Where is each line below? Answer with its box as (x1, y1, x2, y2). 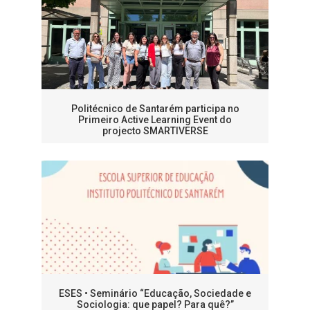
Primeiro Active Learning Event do (78, 114, 232, 126)
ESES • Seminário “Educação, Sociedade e (59, 288, 251, 300)
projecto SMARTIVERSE (102, 125, 208, 137)
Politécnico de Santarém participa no (71, 103, 239, 115)
